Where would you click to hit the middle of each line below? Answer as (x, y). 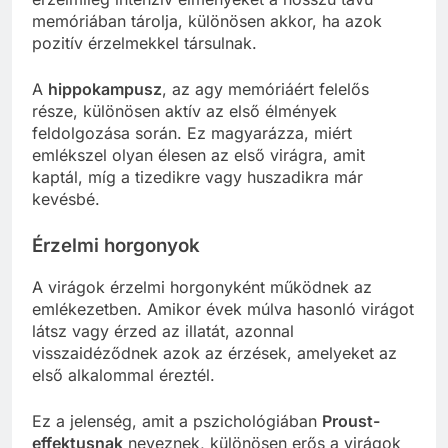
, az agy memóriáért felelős (265, 89)
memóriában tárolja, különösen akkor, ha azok (207, 21)
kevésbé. (66, 199)
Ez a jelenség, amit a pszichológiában (177, 421)
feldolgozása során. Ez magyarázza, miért (192, 133)
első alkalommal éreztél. (123, 375)
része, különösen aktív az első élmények (184, 111)
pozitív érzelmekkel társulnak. (144, 43)
